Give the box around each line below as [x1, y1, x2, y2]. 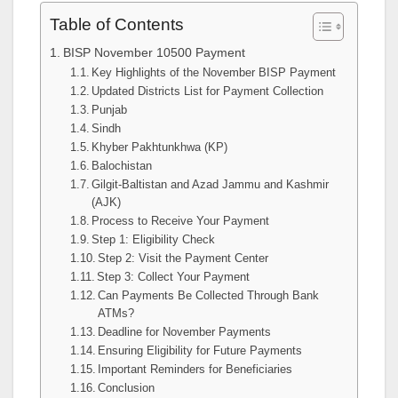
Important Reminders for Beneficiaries [98, 362, 293, 376]
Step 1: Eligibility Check [92, 232, 216, 246]
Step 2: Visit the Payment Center [98, 251, 269, 265]
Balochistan [92, 158, 153, 172]
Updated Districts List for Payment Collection [92, 84, 324, 98]
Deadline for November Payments [98, 324, 272, 338]
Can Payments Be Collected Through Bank [98, 288, 320, 302]
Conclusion [98, 380, 155, 394]
